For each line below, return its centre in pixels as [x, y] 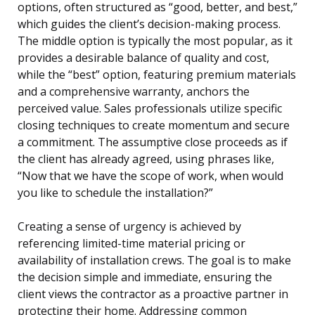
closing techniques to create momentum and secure [154, 126]
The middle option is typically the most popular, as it [155, 41]
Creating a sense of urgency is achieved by [129, 227]
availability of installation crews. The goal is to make [154, 261]
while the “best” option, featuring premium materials [157, 75]
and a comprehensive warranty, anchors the [134, 92]
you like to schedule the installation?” [115, 193]
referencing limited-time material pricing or [131, 244]
